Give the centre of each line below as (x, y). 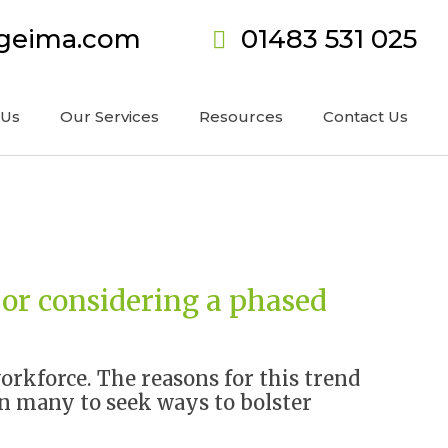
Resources (240, 116)
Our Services (109, 116)
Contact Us (365, 116)
